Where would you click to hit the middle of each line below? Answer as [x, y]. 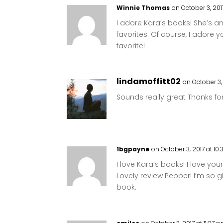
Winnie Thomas [143, 7]
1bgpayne [133, 149]
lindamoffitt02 [149, 81]
